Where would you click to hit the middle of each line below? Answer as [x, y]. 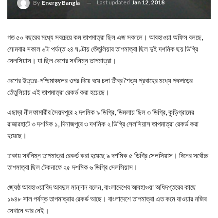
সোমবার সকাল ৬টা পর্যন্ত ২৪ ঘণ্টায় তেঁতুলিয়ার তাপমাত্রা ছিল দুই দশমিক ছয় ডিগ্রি [103, 49]
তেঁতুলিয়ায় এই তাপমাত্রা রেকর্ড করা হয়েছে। [58, 92]
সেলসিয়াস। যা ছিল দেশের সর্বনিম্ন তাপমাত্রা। [62, 60]
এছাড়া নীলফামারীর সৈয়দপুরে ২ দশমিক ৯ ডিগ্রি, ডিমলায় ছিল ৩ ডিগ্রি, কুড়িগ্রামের [101, 112]
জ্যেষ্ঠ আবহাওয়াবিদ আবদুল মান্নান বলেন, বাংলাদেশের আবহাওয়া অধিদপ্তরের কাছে [102, 187]
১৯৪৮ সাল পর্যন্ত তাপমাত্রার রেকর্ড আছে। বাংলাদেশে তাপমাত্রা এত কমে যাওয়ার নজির [107, 199]
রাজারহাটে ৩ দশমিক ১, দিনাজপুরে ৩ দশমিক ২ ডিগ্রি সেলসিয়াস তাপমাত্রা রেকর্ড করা [103, 124]
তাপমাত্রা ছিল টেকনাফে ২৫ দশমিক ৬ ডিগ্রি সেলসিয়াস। [73, 167]
